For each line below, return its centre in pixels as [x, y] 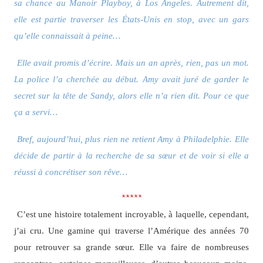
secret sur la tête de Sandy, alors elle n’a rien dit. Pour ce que [131, 96]
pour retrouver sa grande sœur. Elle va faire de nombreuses [131, 247]
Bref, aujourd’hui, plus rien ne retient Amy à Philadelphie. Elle [133, 139]
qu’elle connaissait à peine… [67, 35]
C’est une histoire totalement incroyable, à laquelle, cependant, [133, 214]
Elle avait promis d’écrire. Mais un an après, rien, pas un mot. [133, 63]
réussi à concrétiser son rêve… [70, 172]
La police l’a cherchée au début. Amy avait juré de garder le [131, 79]
